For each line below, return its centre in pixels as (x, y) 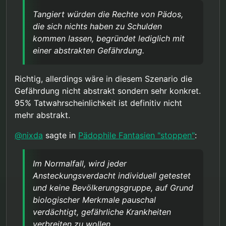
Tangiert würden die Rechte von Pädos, (108, 14)
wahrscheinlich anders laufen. (91, 32)
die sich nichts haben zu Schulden (97, 26)
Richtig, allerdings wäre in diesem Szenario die (103, 78)
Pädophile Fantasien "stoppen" (136, 135)
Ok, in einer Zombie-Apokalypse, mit (101, 12)
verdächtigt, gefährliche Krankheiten (102, 212)
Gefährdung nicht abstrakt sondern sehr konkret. (108, 91)
